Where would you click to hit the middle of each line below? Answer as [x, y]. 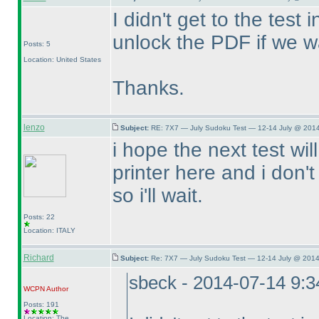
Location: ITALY [49, 230]
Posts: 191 [41, 304]
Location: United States [62, 59]
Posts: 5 [37, 44]
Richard [38, 258]
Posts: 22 [39, 217]
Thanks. [148, 88]
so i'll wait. [157, 195]
